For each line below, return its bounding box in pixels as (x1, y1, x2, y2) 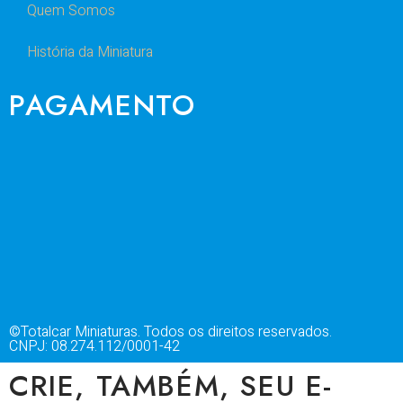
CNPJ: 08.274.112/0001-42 (9, 336, 180, 358)
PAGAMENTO (9, 85, 196, 127)
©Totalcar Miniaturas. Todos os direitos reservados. (9, 321, 332, 344)
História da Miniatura (27, 41, 153, 64)
